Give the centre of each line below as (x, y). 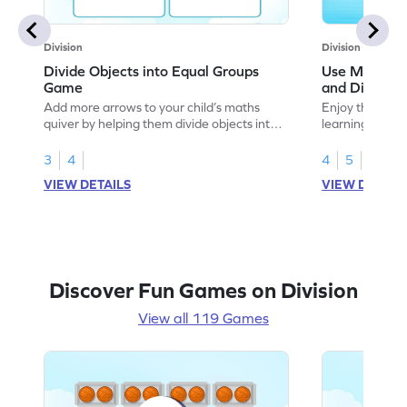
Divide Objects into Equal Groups (152, 70)
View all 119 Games (203, 318)
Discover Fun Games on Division (203, 290)
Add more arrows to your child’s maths (152, 107)
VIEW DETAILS (88, 184)
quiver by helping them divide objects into (161, 123)
